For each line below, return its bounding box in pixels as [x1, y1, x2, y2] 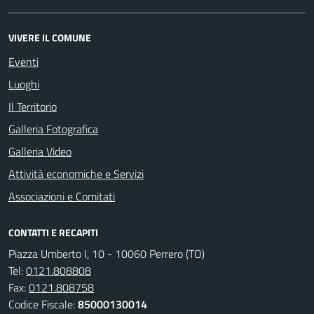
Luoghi [8, 75, 39, 93]
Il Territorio [8, 97, 57, 115]
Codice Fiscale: [8, 295, 78, 313]
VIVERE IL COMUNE [8, 29, 91, 45]
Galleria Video [8, 142, 71, 160]
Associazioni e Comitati [8, 187, 115, 205]
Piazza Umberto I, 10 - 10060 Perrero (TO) [8, 245, 205, 262]
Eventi [8, 53, 39, 70]
